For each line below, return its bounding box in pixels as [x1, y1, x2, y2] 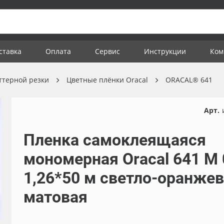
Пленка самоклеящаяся [23, 130, 206, 149]
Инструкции [144, 46, 186, 56]
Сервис [95, 46, 120, 56]
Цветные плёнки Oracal [66, 75, 148, 84]
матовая [23, 187, 87, 206]
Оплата [45, 46, 71, 56]
